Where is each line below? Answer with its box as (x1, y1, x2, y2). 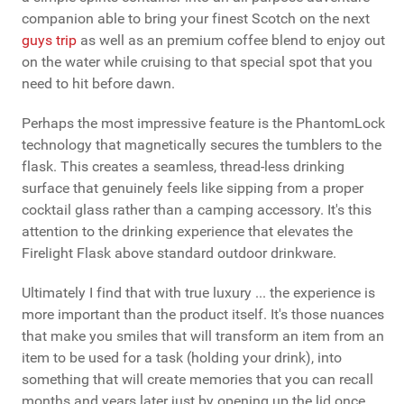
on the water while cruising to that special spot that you (22, 52, 372, 70)
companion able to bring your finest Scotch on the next (22, 9, 370, 27)
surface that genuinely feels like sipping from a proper (22, 179, 363, 197)
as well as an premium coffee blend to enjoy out (77, 31, 385, 49)
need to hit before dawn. (22, 74, 175, 92)
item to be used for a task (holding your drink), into (22, 348, 342, 366)
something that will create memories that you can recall (22, 370, 373, 388)
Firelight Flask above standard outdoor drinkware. (22, 243, 336, 262)
